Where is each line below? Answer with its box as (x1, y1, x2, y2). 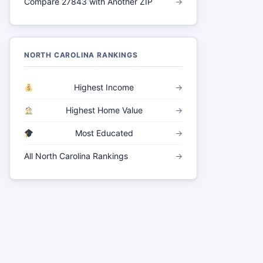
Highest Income (74, 82, 134, 92)
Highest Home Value (65, 105, 143, 115)
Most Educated (75, 128, 133, 138)
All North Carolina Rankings (24, 151, 128, 161)
